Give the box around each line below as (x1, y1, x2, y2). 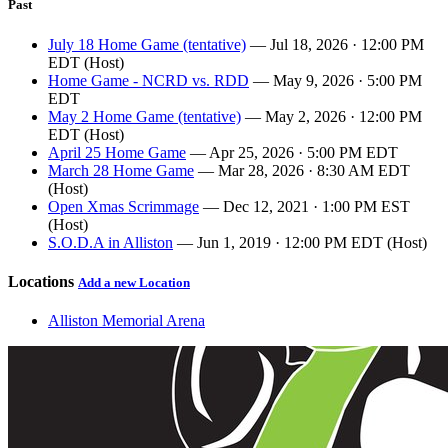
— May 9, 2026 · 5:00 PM (249, 71, 422, 89)
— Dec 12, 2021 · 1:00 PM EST (199, 197, 410, 215)
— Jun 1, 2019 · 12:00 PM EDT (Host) (173, 233, 427, 251)
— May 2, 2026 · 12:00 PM (241, 107, 422, 125)
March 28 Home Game (48, 161, 194, 179)
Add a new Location (78, 274, 190, 290)
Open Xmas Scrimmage (48, 197, 199, 215)
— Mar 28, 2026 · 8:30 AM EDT (194, 161, 410, 179)
